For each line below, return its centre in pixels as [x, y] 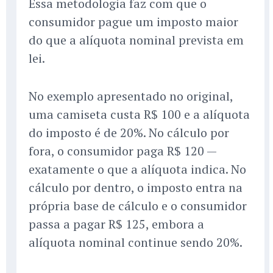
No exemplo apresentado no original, [131, 96]
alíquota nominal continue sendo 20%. [136, 243]
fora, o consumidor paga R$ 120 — [122, 151]
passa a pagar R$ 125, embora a [116, 224]
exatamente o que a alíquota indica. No [137, 169]
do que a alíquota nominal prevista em [136, 40]
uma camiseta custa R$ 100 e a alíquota [139, 115]
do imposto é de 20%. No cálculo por [129, 133]
